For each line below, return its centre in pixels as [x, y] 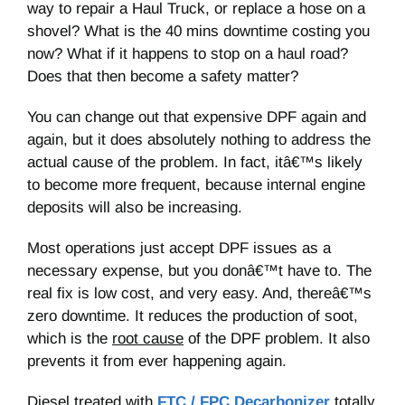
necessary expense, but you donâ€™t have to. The [199, 271]
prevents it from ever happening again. [157, 362]
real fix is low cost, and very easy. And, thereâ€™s [199, 294]
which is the [70, 339]
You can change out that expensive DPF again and [197, 118]
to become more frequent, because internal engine [196, 185]
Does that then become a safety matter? [163, 77]
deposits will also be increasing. [135, 208]
